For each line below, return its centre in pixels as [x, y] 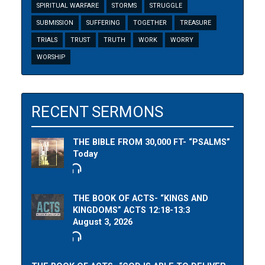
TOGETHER [150, 22]
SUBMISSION [55, 22]
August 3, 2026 [103, 222]
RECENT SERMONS [98, 112]
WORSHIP [51, 57]
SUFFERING [104, 22]
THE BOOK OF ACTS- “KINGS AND [141, 199]
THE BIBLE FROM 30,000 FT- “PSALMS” [152, 142]
